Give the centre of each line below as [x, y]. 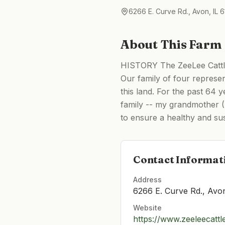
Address [147, 180]
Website [147, 208]
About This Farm [171, 44]
